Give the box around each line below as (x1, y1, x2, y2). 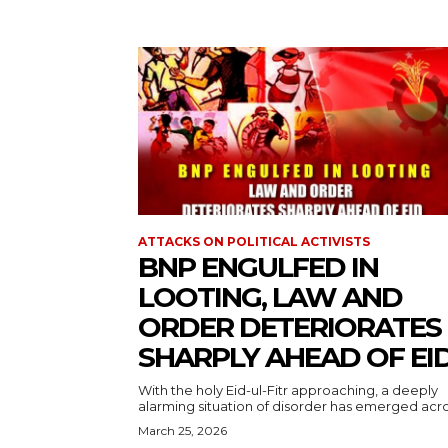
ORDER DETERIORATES (138, 310, 441, 345)
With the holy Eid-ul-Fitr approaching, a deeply (138, 382, 438, 399)
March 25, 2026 (138, 423, 227, 439)
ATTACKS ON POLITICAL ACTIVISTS (138, 234, 370, 250)
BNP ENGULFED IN (138, 250, 378, 285)
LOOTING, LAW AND (138, 280, 402, 315)
